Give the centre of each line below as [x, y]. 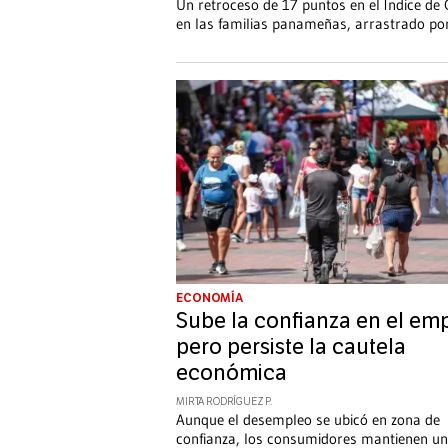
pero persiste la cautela [291, 347]
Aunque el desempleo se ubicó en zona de [308, 420]
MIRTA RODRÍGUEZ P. [224, 402]
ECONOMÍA [210, 298]
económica [231, 373]
